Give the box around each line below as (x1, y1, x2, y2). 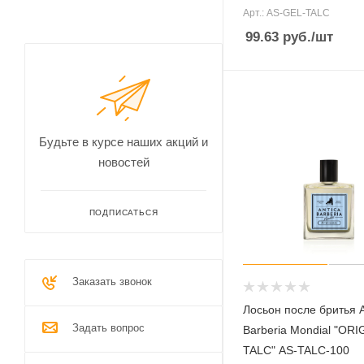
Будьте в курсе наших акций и (39, 134, 208, 149)
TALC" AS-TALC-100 (243, 343, 349, 357)
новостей (97, 154, 149, 169)
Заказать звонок (72, 275, 152, 288)
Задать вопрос (72, 321, 145, 334)
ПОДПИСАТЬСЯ (89, 207, 158, 217)
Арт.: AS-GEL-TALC (243, 7, 330, 19)
